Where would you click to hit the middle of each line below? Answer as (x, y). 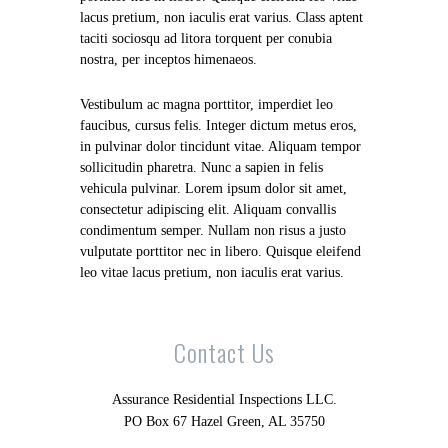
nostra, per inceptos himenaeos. (168, 60)
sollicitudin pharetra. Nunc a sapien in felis (201, 168)
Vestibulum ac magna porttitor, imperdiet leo (206, 105)
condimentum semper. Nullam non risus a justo (213, 231)
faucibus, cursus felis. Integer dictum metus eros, (218, 126)
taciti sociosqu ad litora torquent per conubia (206, 39)
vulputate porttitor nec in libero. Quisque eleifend (220, 252)
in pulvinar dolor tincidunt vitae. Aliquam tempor (220, 147)
